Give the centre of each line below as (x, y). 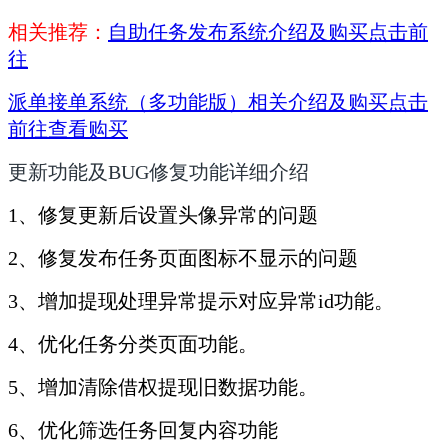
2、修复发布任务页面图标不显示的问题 (183, 258)
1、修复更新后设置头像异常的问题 (163, 215)
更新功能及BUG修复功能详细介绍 (158, 172)
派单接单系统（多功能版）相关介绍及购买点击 (218, 102)
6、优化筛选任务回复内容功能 (143, 430)
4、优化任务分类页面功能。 (133, 344)
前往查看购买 (68, 129)
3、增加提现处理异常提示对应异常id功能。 (201, 301)
